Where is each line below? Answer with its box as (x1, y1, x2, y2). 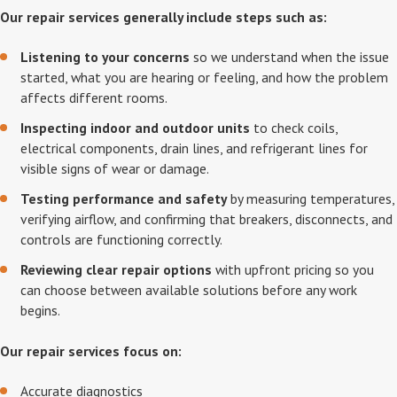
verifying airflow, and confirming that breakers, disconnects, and (20, 210, 393, 228)
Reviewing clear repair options (20, 260, 213, 278)
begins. (20, 300, 61, 319)
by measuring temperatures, (227, 190, 395, 207)
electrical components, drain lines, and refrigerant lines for (20, 139, 369, 158)
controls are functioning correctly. (20, 230, 223, 248)
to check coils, (250, 119, 339, 137)
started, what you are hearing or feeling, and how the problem (20, 68, 389, 87)
